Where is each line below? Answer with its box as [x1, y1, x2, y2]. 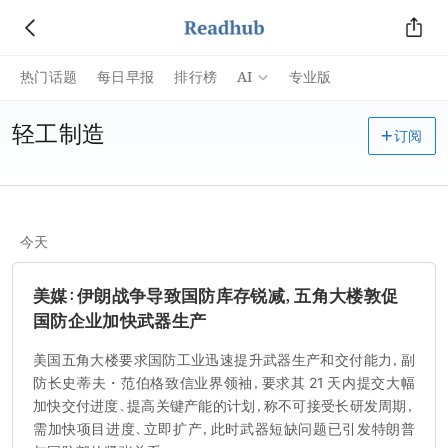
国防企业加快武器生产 [33, 312, 207, 329]
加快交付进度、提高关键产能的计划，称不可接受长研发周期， [33, 399, 415, 413]
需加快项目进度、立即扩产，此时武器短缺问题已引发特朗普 [33, 422, 415, 436]
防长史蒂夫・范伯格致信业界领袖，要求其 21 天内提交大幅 [33, 376, 415, 390]
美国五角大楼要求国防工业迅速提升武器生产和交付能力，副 [33, 353, 415, 367]
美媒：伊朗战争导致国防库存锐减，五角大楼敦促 [33, 287, 399, 304]
